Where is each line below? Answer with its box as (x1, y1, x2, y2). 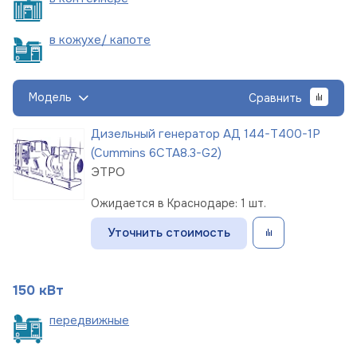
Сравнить (249, 90, 302, 105)
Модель (29, 90, 72, 105)
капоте (110, 31, 151, 48)
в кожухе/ (49, 31, 110, 48)
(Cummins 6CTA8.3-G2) (91, 144, 222, 161)
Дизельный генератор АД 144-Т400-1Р (91, 125, 320, 142)
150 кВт (13, 281, 64, 299)
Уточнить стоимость (108, 224, 230, 241)
